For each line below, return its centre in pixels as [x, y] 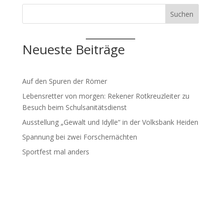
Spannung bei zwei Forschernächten [80, 137]
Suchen [182, 14]
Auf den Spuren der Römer [65, 81]
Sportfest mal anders [55, 152]
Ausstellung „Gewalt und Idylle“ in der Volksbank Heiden [110, 122]
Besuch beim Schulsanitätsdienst [74, 107]
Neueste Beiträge [73, 49]
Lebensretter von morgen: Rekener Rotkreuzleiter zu [106, 96]
